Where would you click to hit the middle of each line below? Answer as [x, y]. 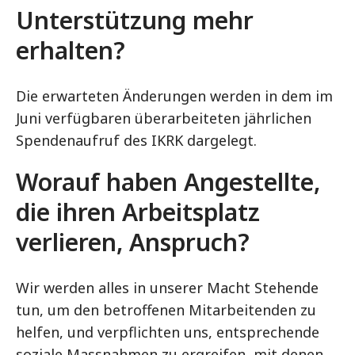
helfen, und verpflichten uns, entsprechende [168, 332]
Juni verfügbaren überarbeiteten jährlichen [164, 118]
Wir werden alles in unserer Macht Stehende [167, 288]
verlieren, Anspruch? [133, 242]
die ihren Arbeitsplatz [138, 212]
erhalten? [71, 50]
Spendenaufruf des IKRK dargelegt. [136, 140]
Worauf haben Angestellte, [168, 182]
